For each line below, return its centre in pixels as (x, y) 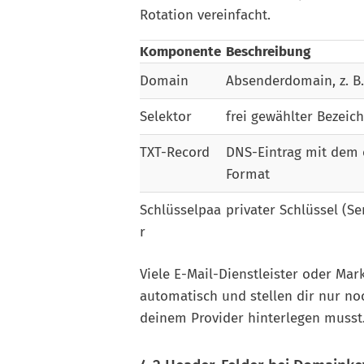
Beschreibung (268, 51)
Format (248, 174)
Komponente (180, 51)
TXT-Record (175, 152)
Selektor (166, 116)
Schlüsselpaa (180, 210)
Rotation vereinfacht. (205, 15)
